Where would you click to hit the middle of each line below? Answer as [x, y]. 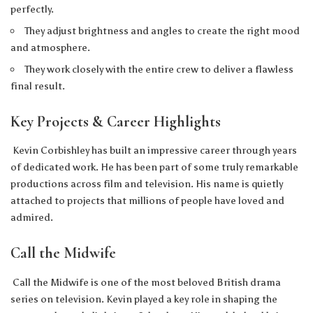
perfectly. [32, 9]
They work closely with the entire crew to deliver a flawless [159, 69]
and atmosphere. [50, 47]
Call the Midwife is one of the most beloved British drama [146, 282]
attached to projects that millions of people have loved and [147, 201]
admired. [32, 218]
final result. [38, 86]
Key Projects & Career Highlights [116, 121]
